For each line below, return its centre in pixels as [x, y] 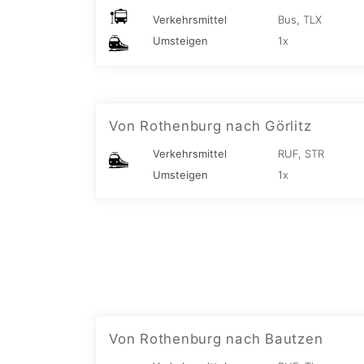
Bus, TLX [300, 20]
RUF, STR [301, 154]
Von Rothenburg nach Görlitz [210, 126]
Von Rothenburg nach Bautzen [216, 339]
